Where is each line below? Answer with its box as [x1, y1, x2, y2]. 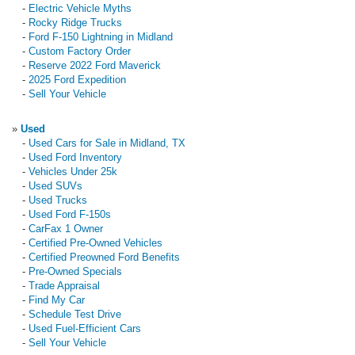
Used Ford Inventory [29, 151, 122, 163]
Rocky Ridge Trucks [29, 16, 122, 29]
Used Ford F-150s [29, 208, 111, 220]
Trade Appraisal [29, 279, 100, 292]
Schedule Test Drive [29, 307, 121, 320]
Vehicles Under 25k [29, 165, 117, 177]
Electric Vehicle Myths [29, 2, 132, 14]
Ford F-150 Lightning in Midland [29, 30, 173, 43]
